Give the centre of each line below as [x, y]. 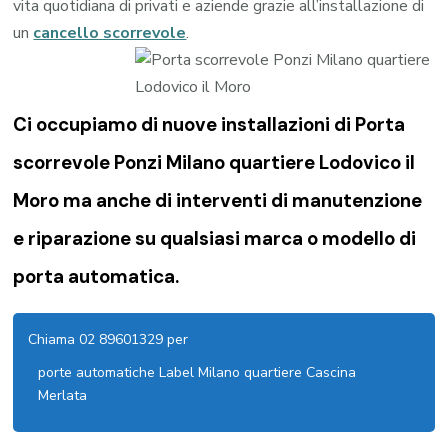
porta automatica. [96, 277]
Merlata [63, 395]
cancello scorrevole [110, 33]
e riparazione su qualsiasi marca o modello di [215, 239]
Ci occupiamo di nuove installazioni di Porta [209, 125]
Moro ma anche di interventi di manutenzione [218, 201]
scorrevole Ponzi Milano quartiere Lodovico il [214, 163]
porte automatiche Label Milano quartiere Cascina [197, 372]
